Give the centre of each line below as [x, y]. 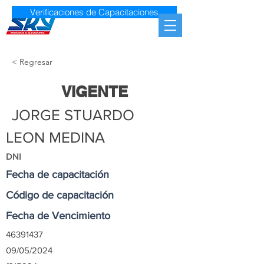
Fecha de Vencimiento [58, 216]
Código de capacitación [60, 195]
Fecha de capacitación [57, 174]
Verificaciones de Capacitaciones [94, 12]
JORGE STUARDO [73, 115]
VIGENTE [94, 92]
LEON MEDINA [55, 137]
